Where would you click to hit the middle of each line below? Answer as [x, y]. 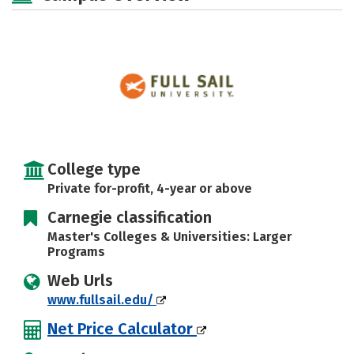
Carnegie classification [130, 217]
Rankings [55, 47]
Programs [76, 252]
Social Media [145, 15]
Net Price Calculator [122, 329]
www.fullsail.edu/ [102, 300]
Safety [235, 15]
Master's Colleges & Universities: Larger [169, 237]
